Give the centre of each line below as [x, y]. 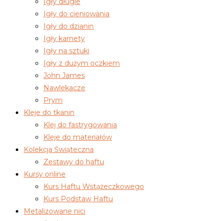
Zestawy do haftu [74, 162]
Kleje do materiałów [78, 137]
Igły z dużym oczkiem [82, 63]
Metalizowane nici [55, 211]
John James [64, 76]
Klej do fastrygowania [80, 125]
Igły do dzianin [69, 26]
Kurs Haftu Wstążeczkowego [94, 187]
